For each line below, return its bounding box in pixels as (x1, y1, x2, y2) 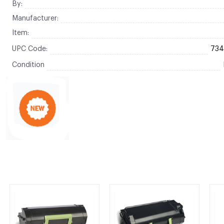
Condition (11, 61, 44, 68)
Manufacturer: (11, 15, 58, 22)
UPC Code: (11, 45, 47, 52)
